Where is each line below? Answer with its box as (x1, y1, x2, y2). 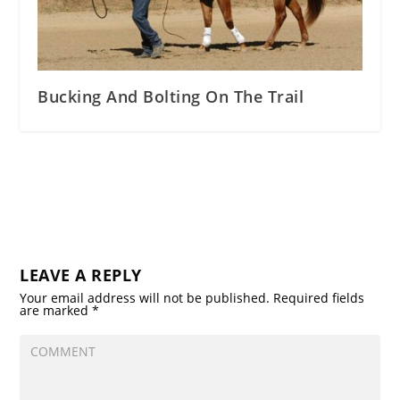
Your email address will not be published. (20, 289, 271, 307)
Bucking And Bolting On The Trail (37, 86, 304, 108)
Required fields (273, 289, 365, 307)
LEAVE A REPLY (20, 264, 142, 287)
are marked (20, 302, 93, 320)
